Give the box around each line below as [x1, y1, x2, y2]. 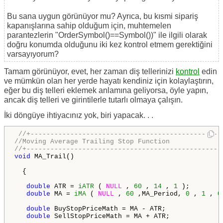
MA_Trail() [30, 152, 74, 160]
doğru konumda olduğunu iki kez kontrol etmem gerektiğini [7, 40, 213, 49]
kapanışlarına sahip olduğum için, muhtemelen [7, 21, 171, 30]
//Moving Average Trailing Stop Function [14, 137, 170, 145]
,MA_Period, [134, 190, 186, 198]
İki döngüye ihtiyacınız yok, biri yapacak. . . [4, 111, 153, 119]
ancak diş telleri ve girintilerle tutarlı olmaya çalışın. [4, 95, 183, 104]
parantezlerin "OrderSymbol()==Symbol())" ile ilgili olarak [7, 30, 207, 39]
